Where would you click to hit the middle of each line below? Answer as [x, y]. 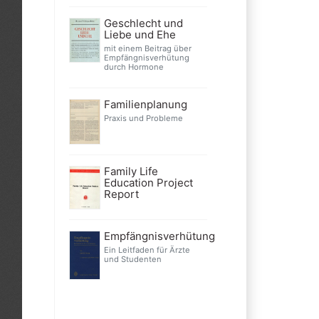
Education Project [148, 183]
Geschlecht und [143, 23]
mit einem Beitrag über [147, 49]
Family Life [131, 172]
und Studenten [132, 260]
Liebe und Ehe [140, 35]
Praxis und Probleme [143, 119]
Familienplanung [145, 105]
